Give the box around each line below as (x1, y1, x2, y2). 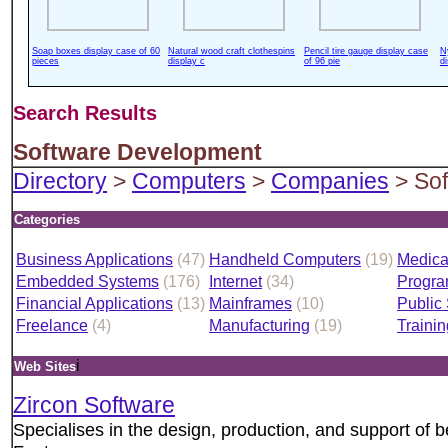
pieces (32, 56, 59, 66)
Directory (13, 168, 107, 194)
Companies (271, 168, 389, 194)
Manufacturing (209, 317, 310, 334)
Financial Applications (16, 295, 173, 312)
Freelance (16, 317, 88, 334)
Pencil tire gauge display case (304, 46, 428, 56)
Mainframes (209, 295, 292, 312)
